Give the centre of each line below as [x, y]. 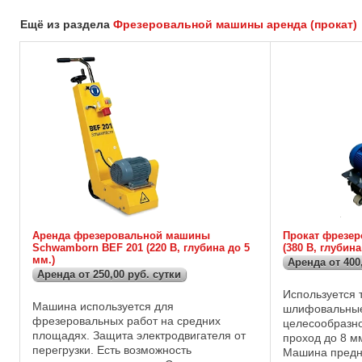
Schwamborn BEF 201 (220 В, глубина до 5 [141, 248]
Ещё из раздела [67, 25]
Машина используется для [103, 307]
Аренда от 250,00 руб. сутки [109, 275]
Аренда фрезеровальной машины [121, 236]
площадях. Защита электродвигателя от [139, 336]
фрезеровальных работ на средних [126, 321]
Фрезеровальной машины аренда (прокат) [235, 25]
